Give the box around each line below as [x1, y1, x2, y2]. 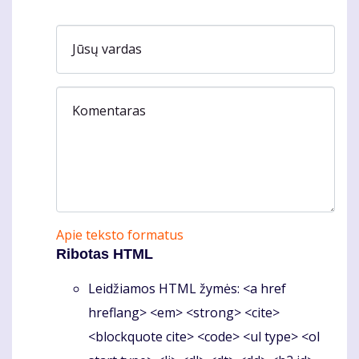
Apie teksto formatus [56, 226, 184, 244]
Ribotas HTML [56, 246, 153, 263]
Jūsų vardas [72, 39, 142, 58]
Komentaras [72, 101, 146, 119]
